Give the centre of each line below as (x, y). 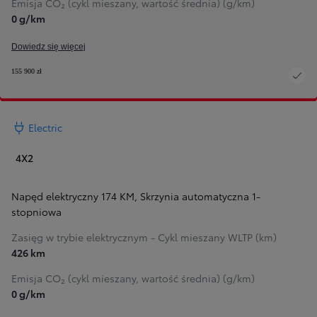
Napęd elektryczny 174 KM (73, 196)
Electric (45, 128)
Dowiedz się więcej (48, 47)
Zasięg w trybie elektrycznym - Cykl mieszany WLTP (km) (144, 237)
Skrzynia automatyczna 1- (200, 196)
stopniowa (36, 212)
